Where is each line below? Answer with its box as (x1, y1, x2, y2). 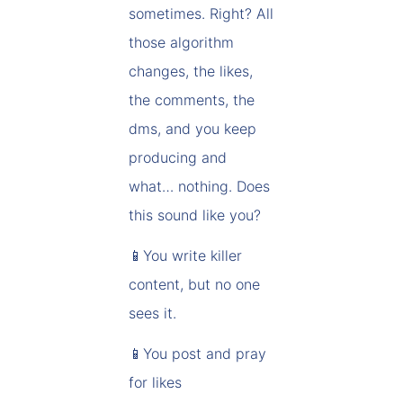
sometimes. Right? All (129, 4, 273, 22)
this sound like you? (129, 206, 261, 224)
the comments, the (129, 91, 255, 109)
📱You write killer (129, 246, 242, 264)
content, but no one (129, 275, 260, 293)
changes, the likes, (129, 62, 253, 80)
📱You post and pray (129, 345, 266, 363)
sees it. (129, 304, 176, 322)
